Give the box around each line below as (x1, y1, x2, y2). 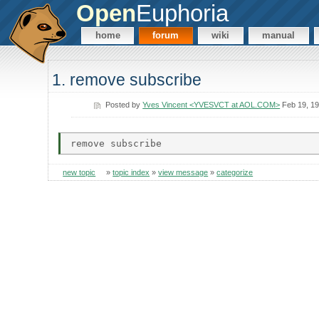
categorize (216, 168, 253, 177)
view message (158, 168, 209, 177)
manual (262, 30, 296, 41)
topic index (113, 168, 150, 177)
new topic (63, 168, 96, 177)
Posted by (105, 100, 143, 109)
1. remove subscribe (52, 70, 202, 90)
